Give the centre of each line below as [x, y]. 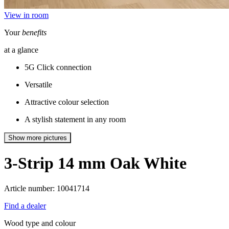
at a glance [21, 50]
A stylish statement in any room [75, 119]
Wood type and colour [40, 223]
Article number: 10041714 [47, 188]
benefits [34, 32]
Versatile [38, 85]
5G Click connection [58, 67]
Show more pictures [38, 138]
